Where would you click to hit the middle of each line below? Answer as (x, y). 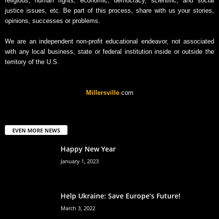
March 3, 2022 (78, 208)
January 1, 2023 (80, 161)
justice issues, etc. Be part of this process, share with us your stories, (109, 10)
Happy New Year (88, 149)
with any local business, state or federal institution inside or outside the (109, 51)
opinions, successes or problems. (53, 21)
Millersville (102, 92)
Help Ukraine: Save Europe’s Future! (120, 196)
